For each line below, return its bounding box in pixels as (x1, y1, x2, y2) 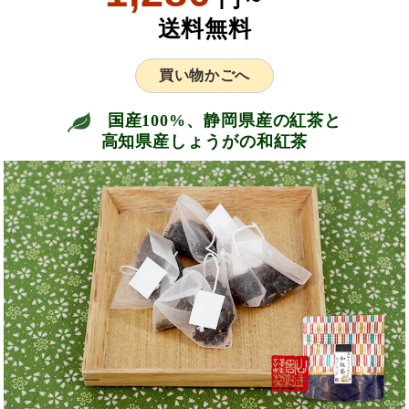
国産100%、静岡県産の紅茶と (101, 110, 342, 130)
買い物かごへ (158, 67, 251, 83)
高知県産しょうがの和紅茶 (100, 131, 309, 151)
